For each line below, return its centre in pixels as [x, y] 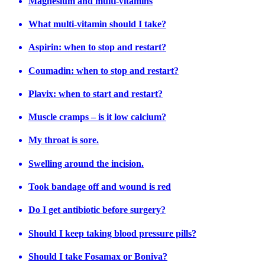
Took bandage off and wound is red [100, 186]
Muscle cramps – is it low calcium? [97, 117]
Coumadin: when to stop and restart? [104, 70]
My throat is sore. [64, 140]
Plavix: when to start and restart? [96, 93]
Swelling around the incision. [86, 163]
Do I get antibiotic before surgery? [97, 210]
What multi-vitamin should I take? [97, 24]
